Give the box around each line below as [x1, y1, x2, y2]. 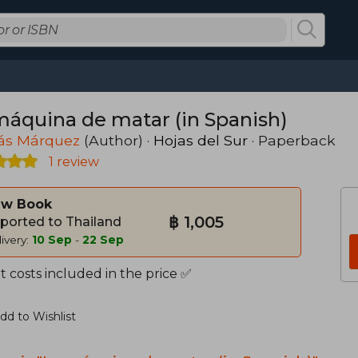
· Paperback [248, 132, 336, 149]
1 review [46, 154, 99, 169]
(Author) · [80, 132, 153, 149]
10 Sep [32, 233, 72, 246]
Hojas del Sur [153, 132, 248, 149]
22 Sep [82, 233, 124, 246]
